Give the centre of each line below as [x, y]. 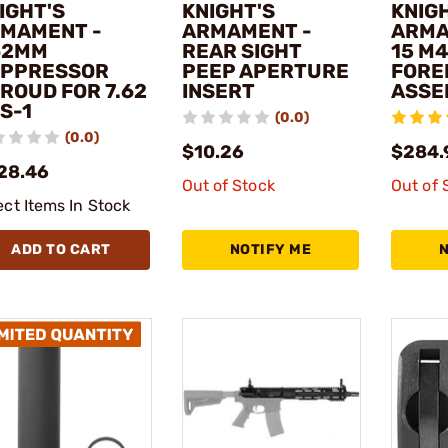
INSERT [218, 90]
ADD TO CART [61, 249]
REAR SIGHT [241, 50]
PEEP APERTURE [265, 70]
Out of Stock [228, 185]
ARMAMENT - [246, 30]
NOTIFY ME [270, 249]
